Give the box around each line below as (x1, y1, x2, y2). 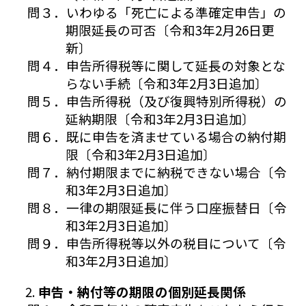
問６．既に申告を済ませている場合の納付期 (27, 127, 286, 146)
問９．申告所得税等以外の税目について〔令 (27, 234, 286, 253)
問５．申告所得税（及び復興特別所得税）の (27, 92, 287, 111)
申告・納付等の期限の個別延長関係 (38, 282, 246, 301)
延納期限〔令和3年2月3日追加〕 (66, 109, 255, 128)
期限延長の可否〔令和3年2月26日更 (66, 20, 275, 40)
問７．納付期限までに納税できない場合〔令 (27, 163, 287, 182)
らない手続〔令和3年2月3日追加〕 (66, 74, 268, 93)
